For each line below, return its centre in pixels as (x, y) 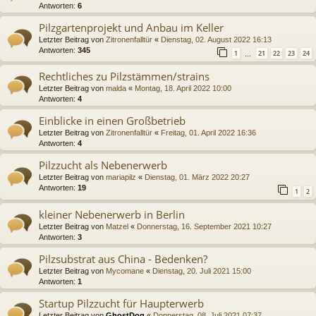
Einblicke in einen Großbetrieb (112, 121)
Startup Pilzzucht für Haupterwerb (121, 303)
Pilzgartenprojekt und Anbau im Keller (131, 27)
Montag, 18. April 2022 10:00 (183, 89)
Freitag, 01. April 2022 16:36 (208, 133)
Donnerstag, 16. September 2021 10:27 (204, 226)
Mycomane (125, 271)
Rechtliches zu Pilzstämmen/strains (124, 77)
